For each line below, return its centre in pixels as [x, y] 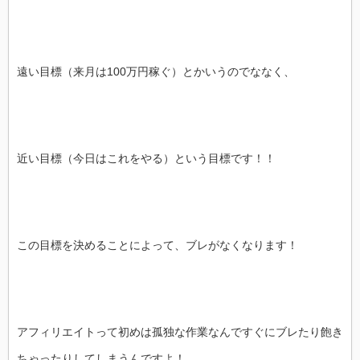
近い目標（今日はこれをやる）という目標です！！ [146, 158]
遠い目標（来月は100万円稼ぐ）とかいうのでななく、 [156, 72]
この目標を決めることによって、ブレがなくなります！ [157, 245]
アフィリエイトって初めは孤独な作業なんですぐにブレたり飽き [180, 332]
